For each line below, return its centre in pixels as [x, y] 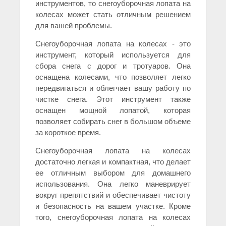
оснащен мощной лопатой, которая [113, 110]
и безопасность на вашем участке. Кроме [113, 206]
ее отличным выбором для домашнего [113, 173]
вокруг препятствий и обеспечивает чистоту [113, 195]
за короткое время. [68, 133]
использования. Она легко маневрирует [113, 184]
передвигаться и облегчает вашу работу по [113, 88]
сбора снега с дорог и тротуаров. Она [113, 66]
